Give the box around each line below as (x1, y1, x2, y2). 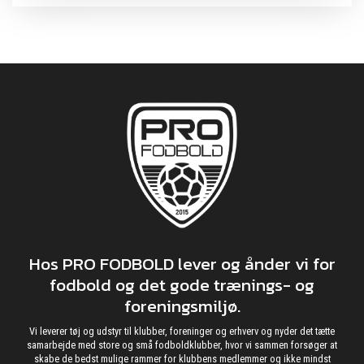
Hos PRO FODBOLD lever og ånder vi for (28, 249, 336, 276)
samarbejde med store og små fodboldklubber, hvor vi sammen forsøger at (27, 338, 337, 351)
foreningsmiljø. (123, 292, 240, 318)
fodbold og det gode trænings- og (50, 271, 314, 297)
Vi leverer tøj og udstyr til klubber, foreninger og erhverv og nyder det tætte (29, 324, 335, 337)
